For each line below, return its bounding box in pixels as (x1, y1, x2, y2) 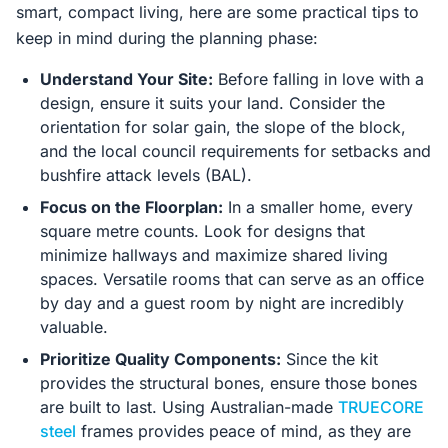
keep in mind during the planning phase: (16, 28, 318, 48)
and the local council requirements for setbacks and (40, 141, 431, 161)
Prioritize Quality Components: (40, 349, 281, 369)
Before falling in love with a (213, 69, 424, 89)
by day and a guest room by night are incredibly (40, 293, 404, 313)
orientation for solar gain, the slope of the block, (40, 117, 406, 137)
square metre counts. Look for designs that (40, 221, 365, 241)
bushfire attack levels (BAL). (40, 165, 252, 185)
